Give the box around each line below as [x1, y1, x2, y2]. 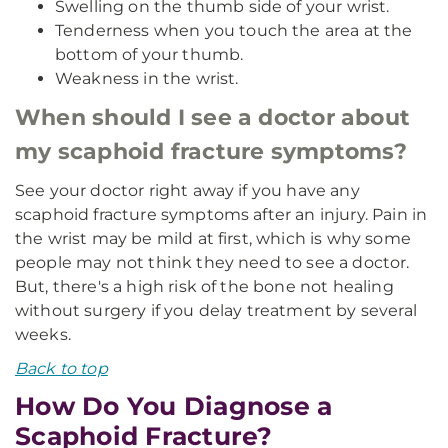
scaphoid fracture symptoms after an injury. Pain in [15, 205, 428, 224]
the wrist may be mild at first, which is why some [15, 229, 411, 248]
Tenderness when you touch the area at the [55, 21, 413, 40]
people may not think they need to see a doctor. [15, 253, 410, 272]
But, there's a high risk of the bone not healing [15, 277, 394, 296]
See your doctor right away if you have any [15, 181, 360, 200]
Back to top [15, 359, 108, 378]
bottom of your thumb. [55, 45, 244, 64]
